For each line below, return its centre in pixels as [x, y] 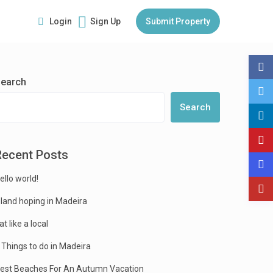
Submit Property [178, 22]
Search [195, 108]
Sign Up [105, 22]
